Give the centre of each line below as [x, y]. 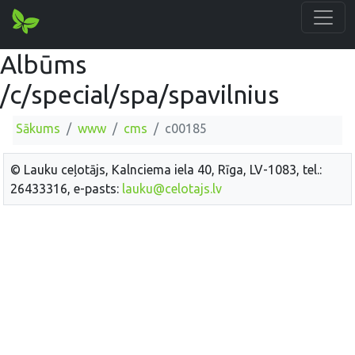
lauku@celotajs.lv [172, 188]
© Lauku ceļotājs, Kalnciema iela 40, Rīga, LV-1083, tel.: [166, 169]
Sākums [38, 128]
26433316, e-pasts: [66, 188]
